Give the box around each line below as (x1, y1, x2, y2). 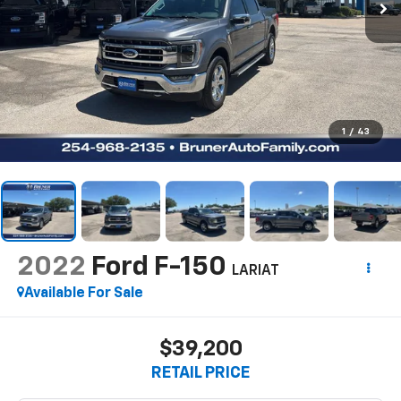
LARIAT (231, 263, 279, 278)
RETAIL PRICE (151, 365, 250, 382)
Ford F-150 (90, 253, 226, 281)
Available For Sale (23, 286, 143, 301)
